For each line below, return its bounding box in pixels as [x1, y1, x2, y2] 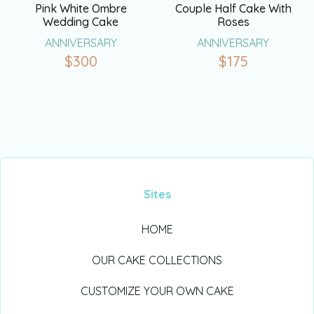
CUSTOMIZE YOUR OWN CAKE [80, 283, 234, 298]
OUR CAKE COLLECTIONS [92, 252, 222, 267]
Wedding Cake [43, 14, 119, 29]
